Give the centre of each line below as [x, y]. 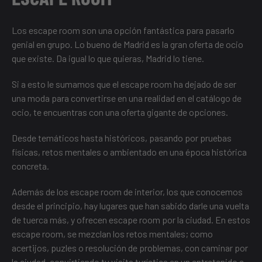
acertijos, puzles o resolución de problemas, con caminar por [130, 248]
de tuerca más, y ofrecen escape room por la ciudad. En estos [131, 220]
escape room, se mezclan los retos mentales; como [112, 234]
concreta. [30, 166]
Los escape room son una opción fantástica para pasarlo [123, 30]
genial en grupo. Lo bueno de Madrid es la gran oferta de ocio [127, 44]
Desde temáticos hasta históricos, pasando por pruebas [122, 138]
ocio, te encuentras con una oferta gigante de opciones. [120, 112]
